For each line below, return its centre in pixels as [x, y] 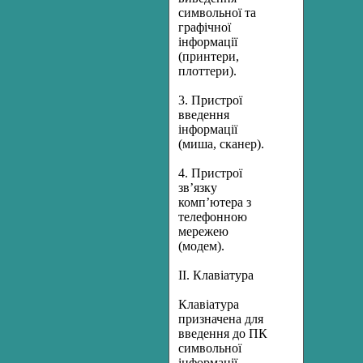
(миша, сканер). [221, 144]
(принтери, [209, 56]
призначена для [221, 319]
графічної [205, 27]
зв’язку [198, 188]
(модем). [201, 246]
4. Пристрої [210, 173]
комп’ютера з [215, 202]
